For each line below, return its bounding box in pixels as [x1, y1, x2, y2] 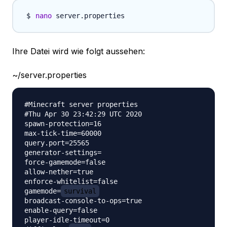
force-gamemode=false [24, 158, 105, 167]
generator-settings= [24, 148, 101, 157]
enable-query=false [24, 206, 97, 215]
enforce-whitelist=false [24, 177, 118, 186]
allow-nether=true [24, 168, 93, 176]
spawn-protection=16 [24, 120, 101, 128]
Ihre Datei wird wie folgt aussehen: [12, 46, 145, 57]
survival [64, 187, 96, 196]
